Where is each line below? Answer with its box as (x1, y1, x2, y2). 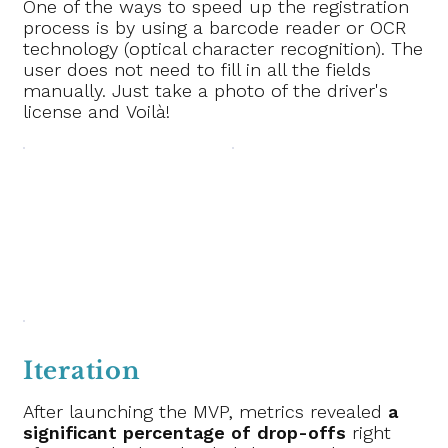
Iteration (23, 355, 140, 385)
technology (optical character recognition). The (23, 38, 424, 60)
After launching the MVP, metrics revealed (23, 400, 389, 422)
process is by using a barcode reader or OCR (23, 17, 407, 39)
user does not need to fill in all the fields (23, 59, 372, 81)
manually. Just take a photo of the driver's (23, 80, 389, 102)
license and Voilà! (23, 101, 171, 123)
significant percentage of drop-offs (23, 421, 347, 443)
